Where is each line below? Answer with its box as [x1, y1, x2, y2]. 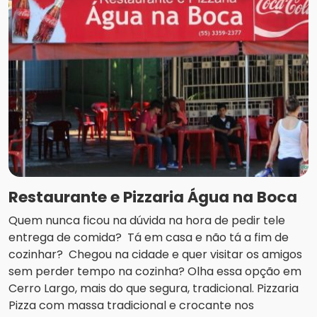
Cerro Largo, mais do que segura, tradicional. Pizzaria [8, 279, 301, 296]
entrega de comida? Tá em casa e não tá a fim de [8, 229, 289, 246]
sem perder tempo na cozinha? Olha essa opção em [8, 263, 301, 279]
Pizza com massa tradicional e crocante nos [8, 296, 254, 313]
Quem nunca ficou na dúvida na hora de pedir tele [8, 212, 285, 229]
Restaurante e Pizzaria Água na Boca [8, 185, 297, 208]
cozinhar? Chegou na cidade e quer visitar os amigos [8, 246, 302, 263]
